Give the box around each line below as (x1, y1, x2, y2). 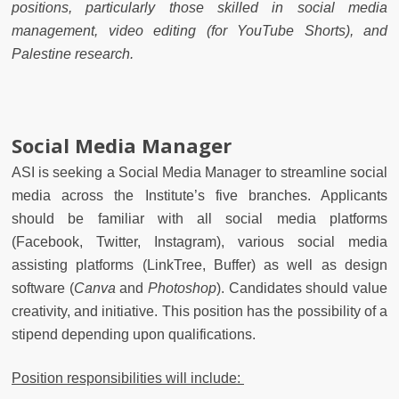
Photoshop (148, 280, 217, 296)
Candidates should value (228, 280, 388, 296)
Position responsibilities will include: (12, 370, 244, 386)
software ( (12, 280, 74, 296)
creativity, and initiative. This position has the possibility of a (12, 303, 387, 319)
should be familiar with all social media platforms (12, 210, 387, 226)
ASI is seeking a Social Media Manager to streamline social (12, 164, 387, 180)
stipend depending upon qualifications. (12, 326, 256, 342)
